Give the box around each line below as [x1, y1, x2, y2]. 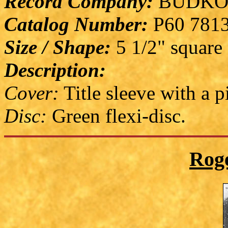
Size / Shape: [4, 36, 111, 59]
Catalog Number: [4, 13, 148, 36]
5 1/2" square [111, 36, 222, 59]
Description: [4, 59, 106, 81]
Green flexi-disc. [47, 105, 186, 127]
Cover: [4, 82, 59, 104]
